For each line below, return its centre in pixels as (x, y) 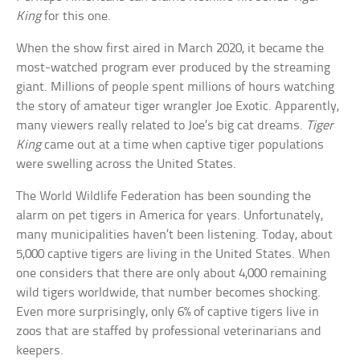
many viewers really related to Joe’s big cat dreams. (162, 126)
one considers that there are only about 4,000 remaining (172, 274)
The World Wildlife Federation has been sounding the (164, 197)
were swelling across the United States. (127, 165)
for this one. (76, 17)
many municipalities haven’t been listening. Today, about (175, 235)
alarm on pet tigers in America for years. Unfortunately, (170, 216)
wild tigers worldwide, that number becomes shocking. (169, 293)
